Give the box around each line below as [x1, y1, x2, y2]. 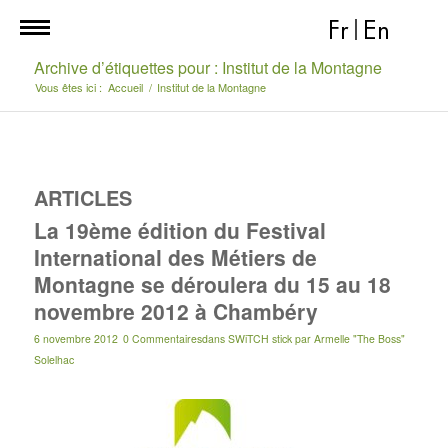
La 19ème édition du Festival [33, 215, 326, 245]
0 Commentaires [122, 331, 202, 346]
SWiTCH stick [227, 331, 292, 346]
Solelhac [33, 352, 74, 367]
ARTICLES [33, 183, 132, 212]
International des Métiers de [33, 242, 317, 272]
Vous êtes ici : [34, 79, 102, 95]
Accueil [107, 79, 143, 95]
